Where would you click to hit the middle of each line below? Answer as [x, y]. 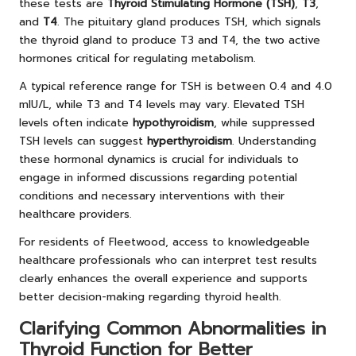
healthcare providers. [75, 214]
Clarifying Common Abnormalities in [172, 328]
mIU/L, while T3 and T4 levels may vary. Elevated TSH [162, 104]
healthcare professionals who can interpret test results [168, 260]
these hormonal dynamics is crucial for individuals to [159, 159]
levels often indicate [76, 122]
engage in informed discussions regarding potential [158, 177]
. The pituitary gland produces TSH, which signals [189, 21]
